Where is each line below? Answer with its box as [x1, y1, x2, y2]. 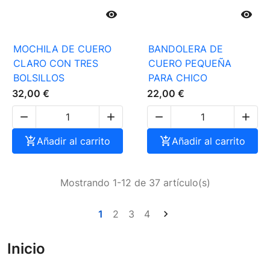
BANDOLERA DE [148, 43, 223, 55]
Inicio [7, 240, 45, 258]
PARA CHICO [148, 72, 207, 84]
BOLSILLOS [13, 72, 64, 84]
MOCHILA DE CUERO [13, 43, 111, 55]
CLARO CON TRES [13, 57, 98, 70]
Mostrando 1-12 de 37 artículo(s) [60, 177, 210, 189]
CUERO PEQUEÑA [148, 57, 231, 70]
